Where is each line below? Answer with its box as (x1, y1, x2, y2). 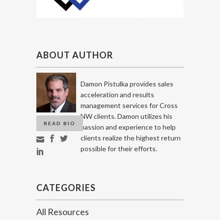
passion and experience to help (81, 122, 176, 131)
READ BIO (44, 120, 76, 126)
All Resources (36, 206, 89, 217)
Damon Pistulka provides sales (81, 79, 173, 88)
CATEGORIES (36, 182, 96, 193)
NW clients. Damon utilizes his (81, 111, 172, 120)
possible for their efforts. (81, 144, 157, 153)
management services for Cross (81, 101, 178, 110)
